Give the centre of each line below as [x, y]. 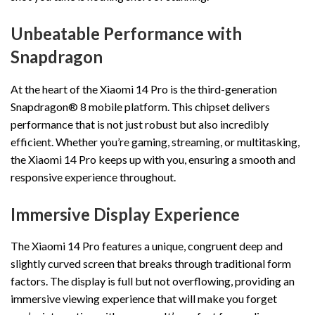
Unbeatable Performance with [126, 34]
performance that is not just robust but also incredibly [140, 124]
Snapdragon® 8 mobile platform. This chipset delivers [140, 106]
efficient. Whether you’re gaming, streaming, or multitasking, [155, 141]
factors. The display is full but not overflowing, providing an [153, 281]
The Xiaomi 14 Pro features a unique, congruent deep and [147, 245]
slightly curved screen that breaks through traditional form [151, 263]
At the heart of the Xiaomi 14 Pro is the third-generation [144, 89]
